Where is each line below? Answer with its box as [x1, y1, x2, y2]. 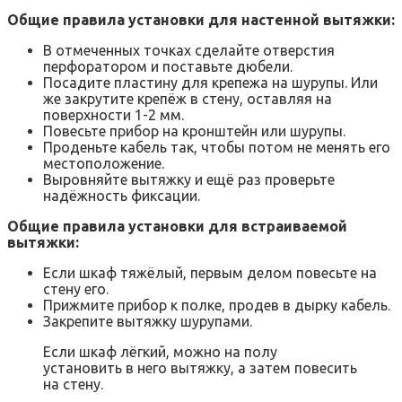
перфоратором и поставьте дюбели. [43, 58, 293, 75]
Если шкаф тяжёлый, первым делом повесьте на [43, 265, 377, 282]
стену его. [43, 281, 109, 298]
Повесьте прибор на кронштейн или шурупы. [43, 123, 345, 140]
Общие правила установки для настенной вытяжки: [7, 12, 395, 29]
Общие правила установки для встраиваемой [7, 218, 347, 235]
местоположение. [43, 155, 164, 172]
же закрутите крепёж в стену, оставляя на [43, 91, 332, 108]
